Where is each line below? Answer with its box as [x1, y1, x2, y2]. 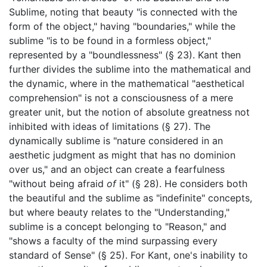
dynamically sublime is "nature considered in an [9, 134, 223, 147]
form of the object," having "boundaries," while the [9, 20, 235, 32]
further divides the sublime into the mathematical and [9, 63, 251, 75]
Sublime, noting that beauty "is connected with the [9, 5, 237, 18]
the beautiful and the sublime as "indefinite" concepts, [9, 191, 252, 204]
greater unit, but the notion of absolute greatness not [9, 105, 250, 118]
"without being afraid [9, 177, 107, 190]
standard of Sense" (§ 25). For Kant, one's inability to [9, 249, 248, 261]
